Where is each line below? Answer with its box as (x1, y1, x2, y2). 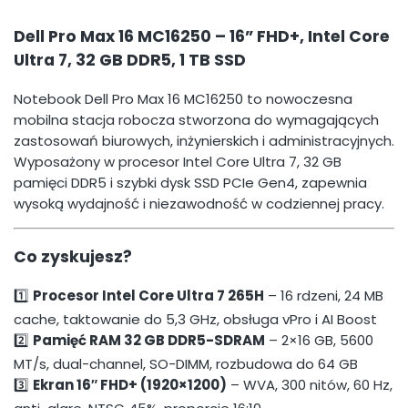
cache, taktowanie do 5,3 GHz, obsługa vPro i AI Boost (14, 309, 377, 329)
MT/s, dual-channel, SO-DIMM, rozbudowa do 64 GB (14, 353, 358, 373)
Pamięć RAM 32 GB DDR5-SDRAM (33, 330, 265, 350)
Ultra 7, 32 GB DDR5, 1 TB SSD (14, 49, 246, 72)
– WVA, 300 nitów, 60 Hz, (227, 374, 393, 394)
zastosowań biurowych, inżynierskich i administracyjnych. (14, 130, 394, 150)
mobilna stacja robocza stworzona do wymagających (14, 109, 379, 129)
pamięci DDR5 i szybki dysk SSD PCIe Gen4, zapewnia (14, 172, 367, 192)
